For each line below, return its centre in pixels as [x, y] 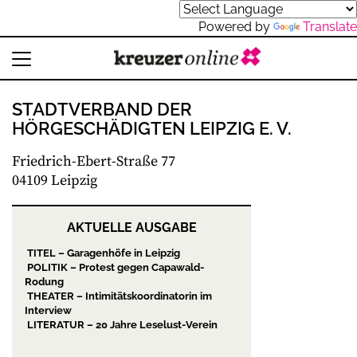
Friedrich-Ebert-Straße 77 [94, 161]
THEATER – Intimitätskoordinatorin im [118, 296]
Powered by [236, 27]
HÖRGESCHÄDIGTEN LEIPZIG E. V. [152, 128]
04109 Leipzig [55, 180]
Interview [48, 310]
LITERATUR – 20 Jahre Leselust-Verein [121, 325]
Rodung [44, 282]
